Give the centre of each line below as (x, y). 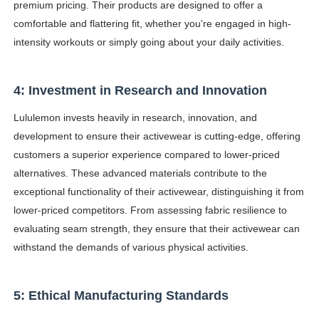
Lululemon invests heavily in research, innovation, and (135, 118)
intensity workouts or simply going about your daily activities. (150, 42)
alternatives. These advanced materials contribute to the (140, 173)
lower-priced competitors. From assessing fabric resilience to (150, 210)
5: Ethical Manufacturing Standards (121, 296)
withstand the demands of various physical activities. (132, 247)
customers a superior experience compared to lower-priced (146, 155)
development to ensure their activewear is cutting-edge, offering (157, 136)
